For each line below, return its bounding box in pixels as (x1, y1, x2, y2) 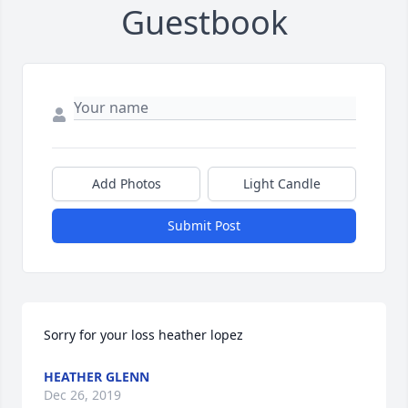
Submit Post (168, 217, 240, 235)
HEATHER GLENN (44, 368, 149, 386)
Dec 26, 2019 (44, 386, 121, 404)
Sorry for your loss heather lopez (44, 326, 243, 344)
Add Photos (91, 175, 161, 193)
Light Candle (243, 175, 321, 193)
